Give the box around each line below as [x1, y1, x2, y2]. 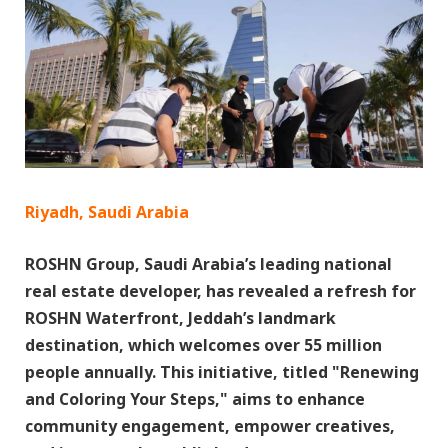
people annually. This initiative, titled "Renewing [25, 355, 419, 390]
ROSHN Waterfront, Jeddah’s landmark [25, 301, 336, 336]
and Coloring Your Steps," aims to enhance [25, 382, 365, 417]
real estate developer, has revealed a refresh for [25, 274, 416, 309]
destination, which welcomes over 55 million [25, 328, 382, 363]
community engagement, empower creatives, [25, 409, 395, 444]
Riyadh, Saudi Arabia [25, 196, 189, 230]
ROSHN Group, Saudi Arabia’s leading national [25, 247, 392, 282]
